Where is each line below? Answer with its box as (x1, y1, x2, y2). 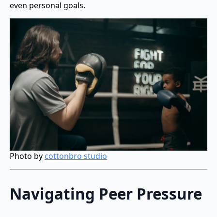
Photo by (10, 151, 45, 162)
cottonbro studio (45, 151, 107, 162)
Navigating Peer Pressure (10, 184, 202, 204)
